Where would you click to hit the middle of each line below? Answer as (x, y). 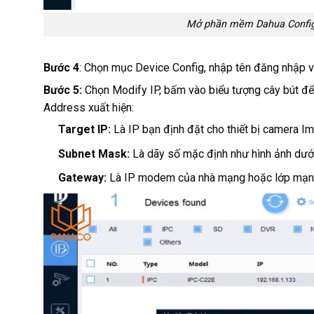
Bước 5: (63, 90)
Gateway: (82, 178)
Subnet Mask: (94, 153)
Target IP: (84, 130)
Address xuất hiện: (89, 107)
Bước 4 (61, 68)
